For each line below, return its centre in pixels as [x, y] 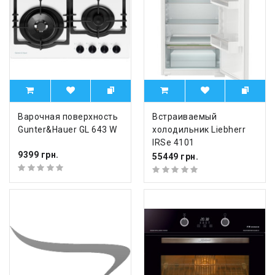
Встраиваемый [184, 117]
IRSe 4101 [173, 143]
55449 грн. [175, 156]
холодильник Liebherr [199, 130]
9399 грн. [38, 154]
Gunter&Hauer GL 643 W [68, 130]
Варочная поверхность [68, 117]
